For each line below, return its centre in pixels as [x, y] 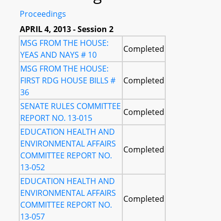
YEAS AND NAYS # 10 [58, 55]
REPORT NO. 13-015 [56, 118]
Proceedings [43, 14]
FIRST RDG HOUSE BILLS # [68, 80]
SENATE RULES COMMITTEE [71, 106]
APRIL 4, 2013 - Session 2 [67, 29]
